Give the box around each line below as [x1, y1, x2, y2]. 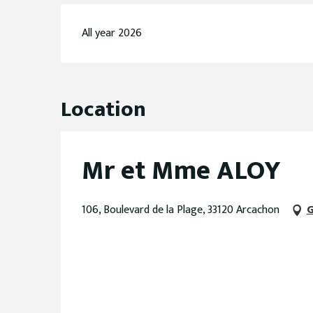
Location [61, 92, 146, 128]
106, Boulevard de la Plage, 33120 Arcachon [82, 201, 279, 220]
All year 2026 [82, 24, 143, 43]
